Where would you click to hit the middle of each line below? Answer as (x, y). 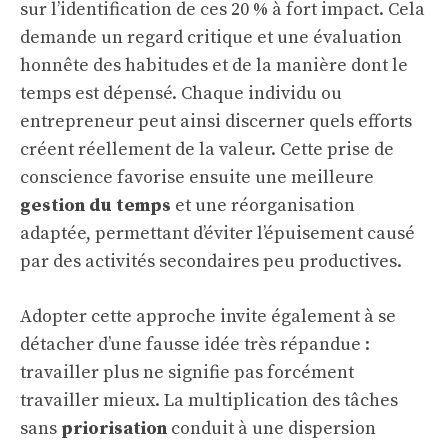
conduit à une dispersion (271, 428)
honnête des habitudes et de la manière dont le (214, 65)
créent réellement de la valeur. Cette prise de (207, 149)
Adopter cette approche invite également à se (208, 316)
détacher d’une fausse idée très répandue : (195, 344)
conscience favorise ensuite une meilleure (197, 177)
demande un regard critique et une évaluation (211, 37)
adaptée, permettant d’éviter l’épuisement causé (217, 233)
